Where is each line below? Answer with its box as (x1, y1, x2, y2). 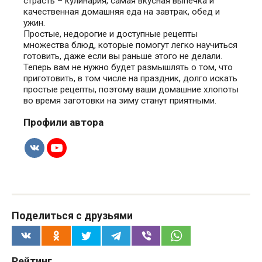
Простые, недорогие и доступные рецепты (23, 29, 198, 40)
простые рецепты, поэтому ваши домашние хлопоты (23, 84, 239, 95)
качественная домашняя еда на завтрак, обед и (23, 6, 220, 18)
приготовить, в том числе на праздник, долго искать (23, 73, 237, 84)
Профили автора (23, 116, 104, 129)
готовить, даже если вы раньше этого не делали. (23, 51, 222, 62)
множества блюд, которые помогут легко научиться (23, 40, 237, 51)
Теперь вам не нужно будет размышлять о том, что (23, 62, 233, 73)
